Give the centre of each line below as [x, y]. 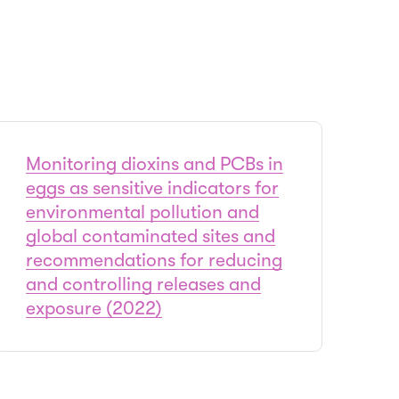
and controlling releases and [143, 284]
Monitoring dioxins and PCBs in [154, 164]
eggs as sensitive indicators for [152, 188]
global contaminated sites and [150, 236]
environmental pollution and [142, 212]
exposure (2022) [94, 308]
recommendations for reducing [154, 260]
